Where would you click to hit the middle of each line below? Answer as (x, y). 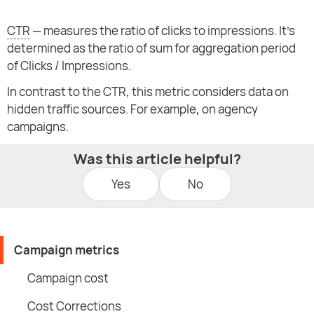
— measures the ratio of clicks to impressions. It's (163, 31)
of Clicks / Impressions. (69, 66)
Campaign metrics (67, 250)
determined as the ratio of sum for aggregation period (151, 48)
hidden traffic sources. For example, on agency (132, 109)
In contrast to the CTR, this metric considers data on (148, 92)
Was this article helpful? (157, 159)
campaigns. (38, 127)
